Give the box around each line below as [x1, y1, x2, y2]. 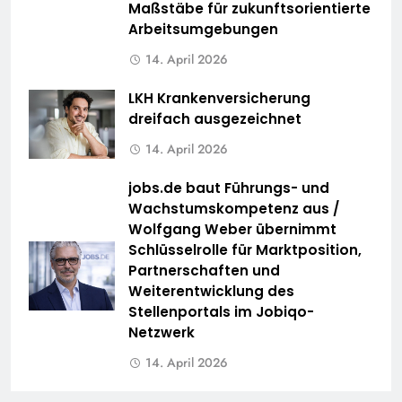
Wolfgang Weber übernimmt [128, 220, 336, 240]
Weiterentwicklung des [128, 282, 294, 301]
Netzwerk [128, 323, 195, 343]
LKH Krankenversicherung [128, 89, 310, 109]
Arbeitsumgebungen [128, 20, 278, 39]
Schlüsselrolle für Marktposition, [128, 240, 362, 260]
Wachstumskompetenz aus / [128, 199, 339, 219]
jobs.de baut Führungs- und [128, 179, 329, 198]
